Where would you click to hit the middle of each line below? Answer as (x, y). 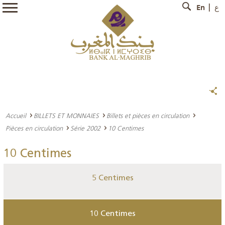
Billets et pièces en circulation (148, 116)
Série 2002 (85, 128)
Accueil (16, 116)
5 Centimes (113, 178)
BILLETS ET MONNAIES (66, 116)
